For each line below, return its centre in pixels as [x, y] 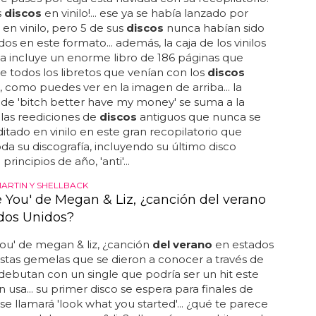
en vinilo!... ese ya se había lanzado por [145, 13]
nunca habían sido [214, 28]
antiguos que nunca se [199, 117]
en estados [243, 244]
